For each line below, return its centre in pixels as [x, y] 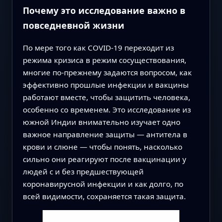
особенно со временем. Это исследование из [107, 109]
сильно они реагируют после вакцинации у [104, 159]
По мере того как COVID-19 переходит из [98, 47]
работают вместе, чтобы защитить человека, [106, 97]
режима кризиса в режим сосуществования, [104, 60]
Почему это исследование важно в [104, 10]
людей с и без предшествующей [83, 171]
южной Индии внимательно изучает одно [101, 122]
